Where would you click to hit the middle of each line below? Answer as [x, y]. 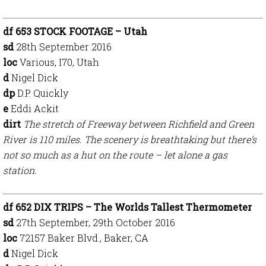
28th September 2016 [64, 47]
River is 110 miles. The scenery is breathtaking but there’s [130, 139]
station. [20, 170]
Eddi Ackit [35, 108]
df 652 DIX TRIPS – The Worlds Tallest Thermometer [127, 207]
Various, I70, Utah [59, 62]
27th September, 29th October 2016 [96, 222]
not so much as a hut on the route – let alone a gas [115, 155]
